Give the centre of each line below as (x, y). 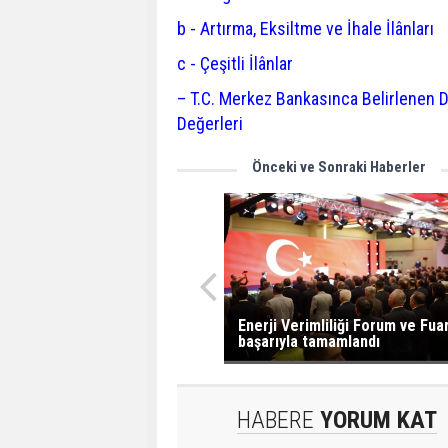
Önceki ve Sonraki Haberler (339, 167)
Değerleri (210, 123)
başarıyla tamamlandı (308, 341)
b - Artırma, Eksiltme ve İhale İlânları (305, 28)
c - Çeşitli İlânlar (235, 63)
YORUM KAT (375, 419)
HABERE (275, 419)
